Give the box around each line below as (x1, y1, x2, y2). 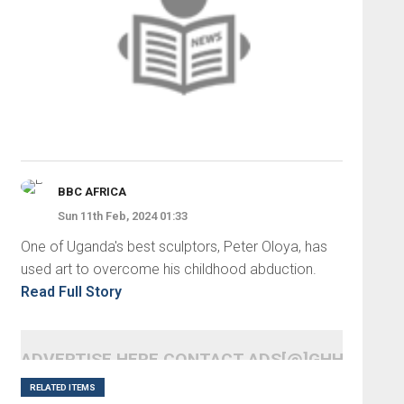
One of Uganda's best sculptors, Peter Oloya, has (20, 237, 327, 255)
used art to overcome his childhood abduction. (20, 260, 317, 278)
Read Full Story (20, 282, 122, 300)
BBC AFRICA (57, 184, 126, 198)
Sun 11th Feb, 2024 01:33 (57, 208, 188, 223)
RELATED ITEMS (29, 381, 96, 392)
